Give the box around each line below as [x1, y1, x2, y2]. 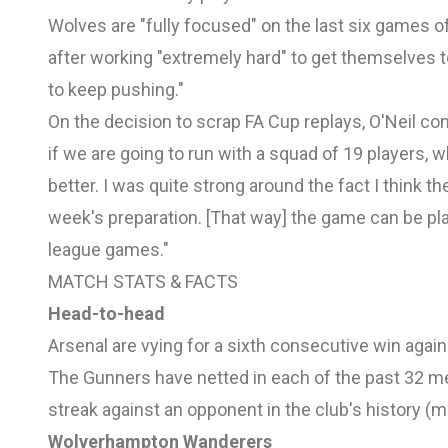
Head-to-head [48, 302, 165, 324]
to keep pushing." [48, 78, 184, 100]
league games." [48, 238, 169, 260]
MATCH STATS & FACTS [48, 270, 238, 292]
